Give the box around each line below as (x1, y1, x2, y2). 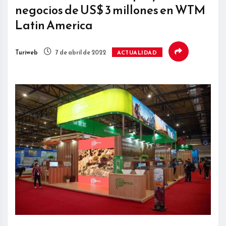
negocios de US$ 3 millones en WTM (15, 1, 205, 20)
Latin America (15, 16, 93, 35)
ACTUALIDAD (117, 48, 157, 57)
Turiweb (15, 48, 38, 58)
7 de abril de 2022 (54, 48, 106, 58)
